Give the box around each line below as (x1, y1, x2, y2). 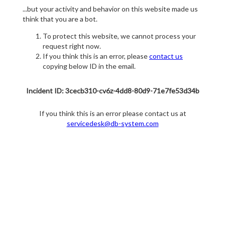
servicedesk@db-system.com (66, 119, 159, 128)
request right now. (43, 42, 101, 51)
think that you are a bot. (23, 15, 97, 24)
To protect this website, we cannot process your (43, 32, 196, 41)
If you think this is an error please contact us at (39, 109, 186, 118)
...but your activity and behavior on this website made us (23, 5, 198, 14)
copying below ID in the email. (43, 62, 136, 71)
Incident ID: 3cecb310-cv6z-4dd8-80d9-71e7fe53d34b (26, 86, 199, 95)
